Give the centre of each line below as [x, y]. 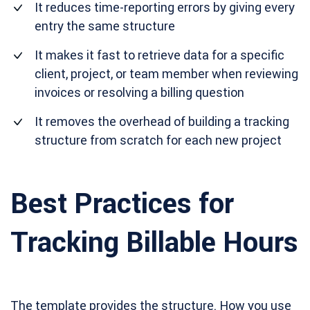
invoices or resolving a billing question [139, 92]
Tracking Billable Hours [154, 242]
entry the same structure [105, 26]
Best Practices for [122, 203]
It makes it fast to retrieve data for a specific [159, 55]
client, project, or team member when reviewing [166, 74]
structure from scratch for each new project [158, 140]
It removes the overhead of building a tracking [162, 121]
